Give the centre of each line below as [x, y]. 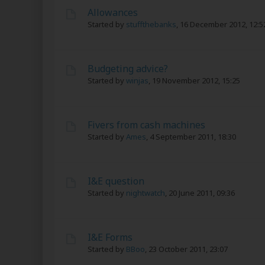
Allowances [113, 12]
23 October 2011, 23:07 [188, 249]
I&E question [116, 181]
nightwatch [146, 193]
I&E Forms [110, 237]
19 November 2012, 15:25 [196, 80]
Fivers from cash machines [146, 125]
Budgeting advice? [128, 69]
